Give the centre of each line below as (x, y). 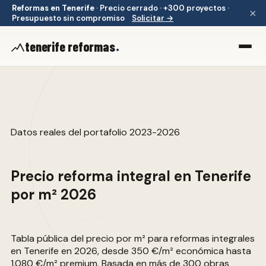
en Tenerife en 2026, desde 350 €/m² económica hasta (131, 251)
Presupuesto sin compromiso (68, 18)
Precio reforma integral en (102, 176)
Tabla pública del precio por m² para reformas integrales (132, 238)
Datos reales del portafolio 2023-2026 (95, 132)
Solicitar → (153, 18)
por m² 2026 (53, 194)
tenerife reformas (70, 46)
